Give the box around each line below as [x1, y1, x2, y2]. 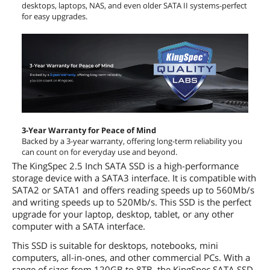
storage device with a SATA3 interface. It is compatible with [12, 171, 256, 184]
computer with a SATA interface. [12, 219, 145, 232]
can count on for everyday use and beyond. [22, 146, 177, 157]
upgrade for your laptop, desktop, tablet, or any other [12, 207, 234, 220]
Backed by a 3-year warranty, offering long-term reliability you [22, 135, 242, 146]
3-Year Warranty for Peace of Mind [22, 124, 156, 136]
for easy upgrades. [22, 11, 87, 22]
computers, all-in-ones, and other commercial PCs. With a [12, 251, 250, 263]
